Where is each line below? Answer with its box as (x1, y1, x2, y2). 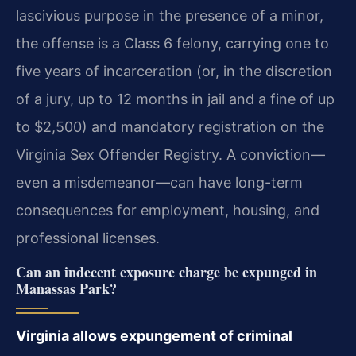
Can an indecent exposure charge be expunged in (16, 261, 317, 282)
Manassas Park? (16, 277, 117, 299)
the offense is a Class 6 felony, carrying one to (16, 34, 329, 52)
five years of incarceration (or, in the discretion (16, 62, 332, 79)
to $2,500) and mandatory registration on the (16, 118, 324, 135)
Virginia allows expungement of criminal (16, 327, 292, 344)
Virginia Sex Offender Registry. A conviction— (16, 145, 325, 163)
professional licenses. (16, 229, 160, 246)
